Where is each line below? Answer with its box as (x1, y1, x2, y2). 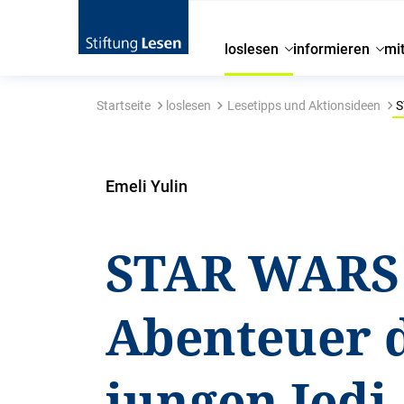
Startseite (96, 98, 151, 113)
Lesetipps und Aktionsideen (226, 98, 381, 113)
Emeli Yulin (106, 177, 188, 196)
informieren (293, 41, 371, 58)
